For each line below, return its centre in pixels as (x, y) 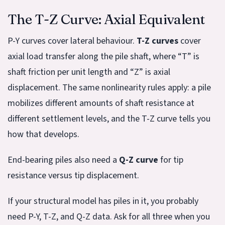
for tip (171, 160)
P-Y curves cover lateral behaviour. (72, 41)
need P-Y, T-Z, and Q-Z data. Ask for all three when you (109, 217)
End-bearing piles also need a (63, 160)
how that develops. (43, 135)
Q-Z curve (139, 160)
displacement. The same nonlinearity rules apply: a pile (109, 88)
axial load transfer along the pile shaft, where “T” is (103, 57)
